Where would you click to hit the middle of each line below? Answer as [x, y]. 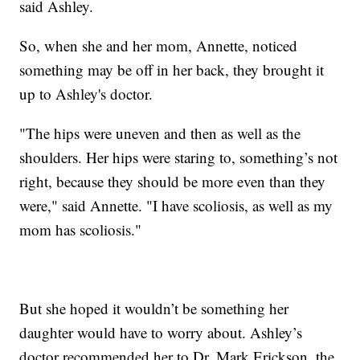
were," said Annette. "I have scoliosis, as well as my [176, 206]
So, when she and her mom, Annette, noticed [159, 46]
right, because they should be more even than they [173, 182]
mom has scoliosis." [81, 230]
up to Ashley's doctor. [86, 94]
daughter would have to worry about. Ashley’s [161, 333]
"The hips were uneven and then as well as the [160, 133]
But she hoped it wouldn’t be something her [154, 309]
